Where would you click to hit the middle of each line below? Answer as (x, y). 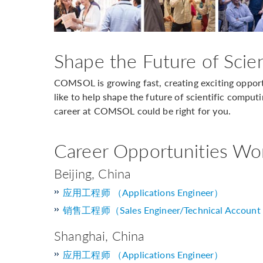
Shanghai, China (100, 236)
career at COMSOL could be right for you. (142, 111)
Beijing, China (93, 173)
